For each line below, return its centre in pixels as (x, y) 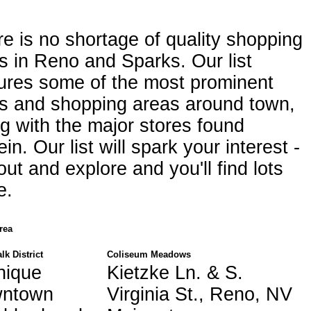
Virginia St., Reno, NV (200, 294)
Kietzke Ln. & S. (175, 272)
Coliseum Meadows (149, 254)
